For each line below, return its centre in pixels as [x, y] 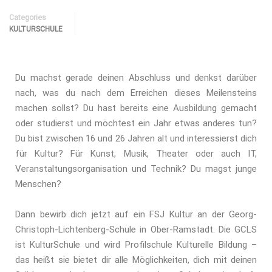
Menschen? [38, 184]
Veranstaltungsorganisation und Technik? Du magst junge [136, 169]
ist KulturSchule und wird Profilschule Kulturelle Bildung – [136, 245]
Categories [28, 18]
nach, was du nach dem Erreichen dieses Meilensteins [136, 93]
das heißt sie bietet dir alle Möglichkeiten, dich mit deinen [136, 260]
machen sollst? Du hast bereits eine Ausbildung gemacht [136, 108]
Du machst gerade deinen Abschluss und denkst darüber [136, 78]
